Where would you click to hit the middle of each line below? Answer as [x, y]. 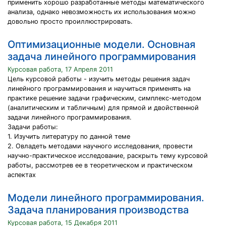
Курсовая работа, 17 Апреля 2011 [60, 69]
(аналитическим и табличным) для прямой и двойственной [103, 108]
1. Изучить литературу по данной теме [69, 136]
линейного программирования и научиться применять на [99, 89]
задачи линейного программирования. [70, 117]
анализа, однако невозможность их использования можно [102, 12]
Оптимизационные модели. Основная [101, 44]
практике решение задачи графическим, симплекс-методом [104, 98]
